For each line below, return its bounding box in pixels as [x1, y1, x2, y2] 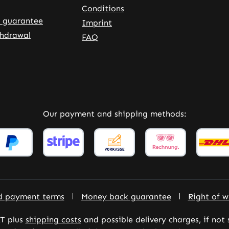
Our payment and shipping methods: [42, 108, 187, 119]
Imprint [82, 17, 112, 28]
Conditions [82, 3, 124, 13]
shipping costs [25, 215, 81, 225]
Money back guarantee [81, 192, 171, 202]
